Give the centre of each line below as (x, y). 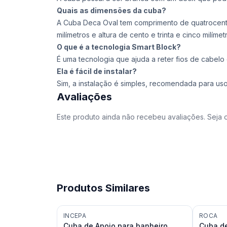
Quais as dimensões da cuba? (111, 10)
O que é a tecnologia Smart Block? (119, 47)
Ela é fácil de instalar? (97, 71)
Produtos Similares (103, 188)
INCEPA (75, 216)
